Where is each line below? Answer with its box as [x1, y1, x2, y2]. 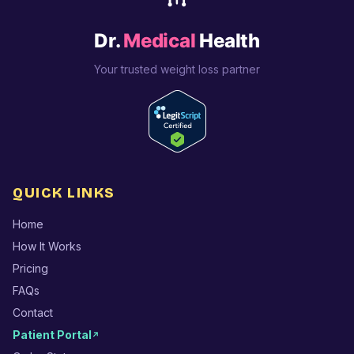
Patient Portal [13, 327, 92, 341]
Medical [123, 28, 196, 52]
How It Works [13, 239, 81, 253]
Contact [13, 305, 53, 319]
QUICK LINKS [13, 183, 115, 201]
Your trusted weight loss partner [94, 62, 260, 76]
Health [195, 28, 260, 52]
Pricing [13, 261, 48, 275]
